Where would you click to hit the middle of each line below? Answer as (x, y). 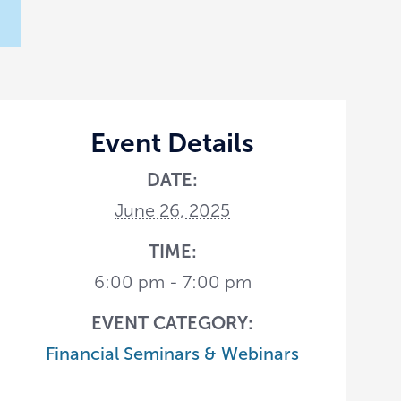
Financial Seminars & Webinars (173, 353)
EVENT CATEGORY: (173, 323)
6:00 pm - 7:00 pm (172, 282)
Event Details (173, 142)
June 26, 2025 (173, 210)
